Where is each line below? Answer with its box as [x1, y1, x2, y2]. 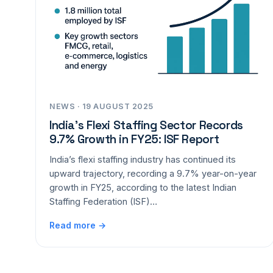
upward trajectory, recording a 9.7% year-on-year [49, 168, 257, 179]
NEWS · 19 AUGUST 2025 [49, 102, 154, 111]
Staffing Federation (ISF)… [49, 196, 157, 207]
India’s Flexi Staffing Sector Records [49, 118, 243, 133]
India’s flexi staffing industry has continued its [49, 154, 236, 165]
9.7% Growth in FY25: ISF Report [49, 132, 219, 147]
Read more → [49, 220, 106, 230]
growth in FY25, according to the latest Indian [49, 182, 236, 193]
